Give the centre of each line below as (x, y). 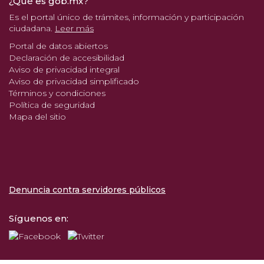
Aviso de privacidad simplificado (74, 81)
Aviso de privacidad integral (64, 69)
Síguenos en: (39, 219)
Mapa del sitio (37, 116)
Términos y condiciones (57, 93)
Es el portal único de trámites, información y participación (126, 17)
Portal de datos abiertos (58, 46)
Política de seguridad (52, 105)
